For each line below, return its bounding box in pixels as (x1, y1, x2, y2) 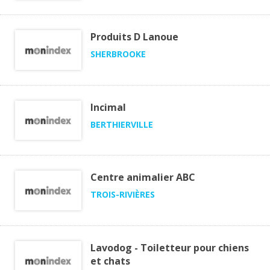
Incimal (90, 100, 126, 114)
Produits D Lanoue (90, 30, 178, 43)
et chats (90, 254, 130, 268)
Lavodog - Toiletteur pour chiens (90, 240, 249, 254)
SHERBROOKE (90, 48, 146, 60)
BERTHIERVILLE (90, 118, 153, 130)
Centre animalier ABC (90, 171, 195, 184)
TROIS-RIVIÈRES (90, 189, 155, 201)
